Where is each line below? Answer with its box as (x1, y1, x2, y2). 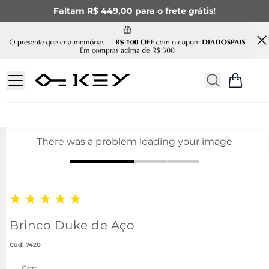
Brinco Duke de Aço (10, 218, 134, 233)
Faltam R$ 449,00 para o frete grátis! (53, 5, 216, 16)
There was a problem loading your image (37, 136, 232, 148)
